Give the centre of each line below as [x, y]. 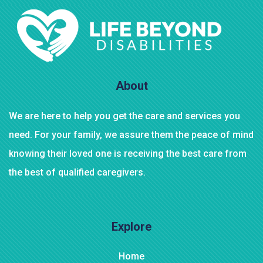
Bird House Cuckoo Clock [80, 74]
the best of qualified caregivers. [77, 173]
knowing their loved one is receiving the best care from [128, 154]
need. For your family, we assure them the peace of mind [131, 135]
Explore [131, 227]
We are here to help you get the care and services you [124, 116]
